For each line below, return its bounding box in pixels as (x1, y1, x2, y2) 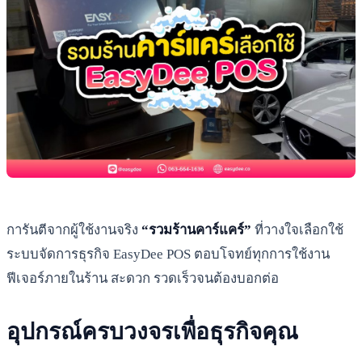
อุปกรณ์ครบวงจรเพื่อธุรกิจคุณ (6, 318, 298, 344)
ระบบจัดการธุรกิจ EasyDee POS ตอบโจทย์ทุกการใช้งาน (6, 246, 330, 262)
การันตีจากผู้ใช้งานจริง (6, 221, 141, 238)
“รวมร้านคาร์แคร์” (141, 221, 251, 238)
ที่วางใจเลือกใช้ (251, 221, 343, 238)
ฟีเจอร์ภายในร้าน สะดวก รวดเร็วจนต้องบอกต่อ (6, 270, 279, 286)
